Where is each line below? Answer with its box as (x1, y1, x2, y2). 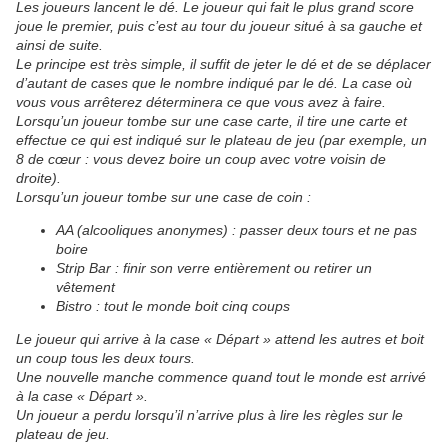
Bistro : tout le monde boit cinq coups (56, 297, 290, 314)
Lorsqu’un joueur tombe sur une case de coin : (16, 188, 311, 205)
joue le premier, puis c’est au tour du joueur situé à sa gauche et (16, 17, 422, 34)
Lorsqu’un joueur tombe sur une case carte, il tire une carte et (16, 112, 407, 129)
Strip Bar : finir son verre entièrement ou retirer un (56, 259, 372, 276)
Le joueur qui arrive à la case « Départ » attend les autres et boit (16, 330, 424, 347)
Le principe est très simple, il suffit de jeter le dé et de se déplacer (16, 55, 431, 72)
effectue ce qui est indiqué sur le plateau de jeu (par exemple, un (16, 131, 427, 148)
